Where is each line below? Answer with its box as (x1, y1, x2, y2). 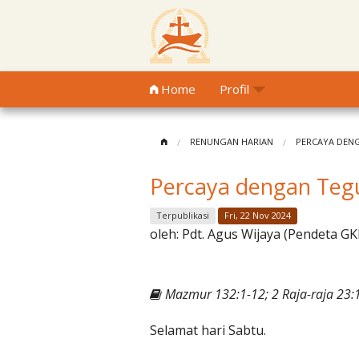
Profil (220, 81, 249, 97)
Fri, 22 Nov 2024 (224, 209, 291, 222)
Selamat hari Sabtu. (150, 321, 266, 340)
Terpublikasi (156, 209, 209, 222)
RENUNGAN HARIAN (190, 135, 273, 147)
